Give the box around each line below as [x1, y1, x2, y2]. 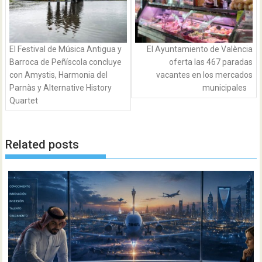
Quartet [9, 96, 39, 106]
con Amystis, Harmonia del [9, 70, 108, 80]
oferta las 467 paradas [168, 57, 253, 67]
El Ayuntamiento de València [146, 44, 253, 54]
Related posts [5, 137, 80, 151]
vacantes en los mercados [156, 70, 253, 80]
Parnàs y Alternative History [9, 83, 112, 93]
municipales [202, 83, 247, 93]
